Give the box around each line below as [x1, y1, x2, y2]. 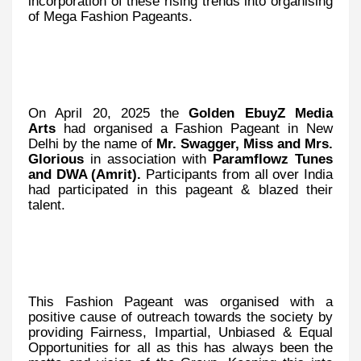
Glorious [28, 150, 84, 167]
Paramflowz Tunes [213, 150, 333, 167]
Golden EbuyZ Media [189, 104, 334, 121]
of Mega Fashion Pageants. [28, 7, 193, 24]
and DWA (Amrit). [28, 165, 147, 182]
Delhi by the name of [28, 135, 156, 151]
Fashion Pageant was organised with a [65, 293, 333, 309]
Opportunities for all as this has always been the [28, 338, 333, 355]
